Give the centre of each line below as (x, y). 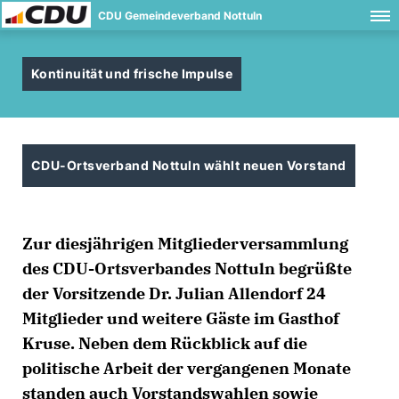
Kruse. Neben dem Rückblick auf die (165, 343)
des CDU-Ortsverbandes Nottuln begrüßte (187, 269)
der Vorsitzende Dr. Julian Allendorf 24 (174, 293)
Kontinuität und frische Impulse (132, 73)
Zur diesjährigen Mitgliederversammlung (185, 244)
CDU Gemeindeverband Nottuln (180, 16)
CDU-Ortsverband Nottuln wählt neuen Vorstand (189, 165)
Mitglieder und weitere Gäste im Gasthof (181, 318)
